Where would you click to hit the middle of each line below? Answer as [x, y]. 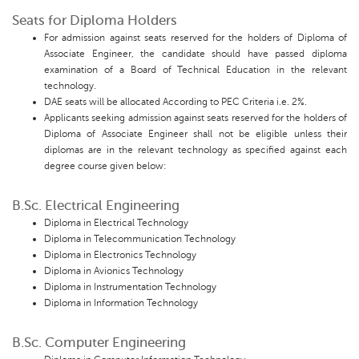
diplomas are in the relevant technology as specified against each [196, 150]
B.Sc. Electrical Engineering [96, 206]
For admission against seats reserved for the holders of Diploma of [196, 38]
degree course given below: [105, 166]
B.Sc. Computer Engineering [99, 343]
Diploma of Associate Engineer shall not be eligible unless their [196, 134]
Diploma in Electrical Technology [116, 223]
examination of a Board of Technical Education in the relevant [196, 70]
